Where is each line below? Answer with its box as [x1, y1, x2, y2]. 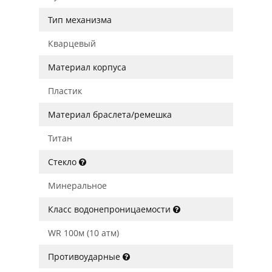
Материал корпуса [48, 61, 126, 73]
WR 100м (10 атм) [48, 227, 119, 239]
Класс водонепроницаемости [48, 203, 173, 215]
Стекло [48, 156, 79, 168]
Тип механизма [48, 14, 112, 25]
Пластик [48, 85, 82, 97]
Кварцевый [48, 38, 96, 49]
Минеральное [48, 180, 107, 191]
